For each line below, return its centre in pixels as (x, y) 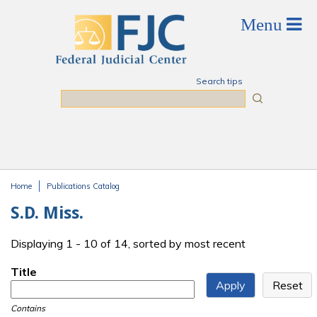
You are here (53, 200)
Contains (28, 309)
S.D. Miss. (47, 213)
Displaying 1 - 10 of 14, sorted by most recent (128, 244)
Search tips (219, 81)
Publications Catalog (83, 186)
